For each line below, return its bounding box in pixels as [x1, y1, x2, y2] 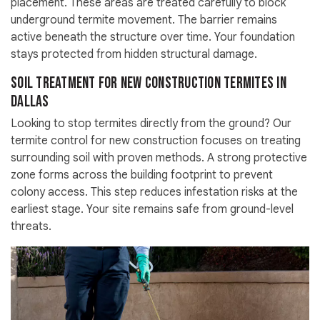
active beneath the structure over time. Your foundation [11, 30, 295, 45]
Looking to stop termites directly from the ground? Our [11, 116, 291, 131]
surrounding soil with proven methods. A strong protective [11, 151, 307, 166]
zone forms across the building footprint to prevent [11, 168, 273, 183]
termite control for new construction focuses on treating [11, 134, 301, 149]
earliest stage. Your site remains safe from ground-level [11, 202, 294, 217]
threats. [11, 219, 51, 234]
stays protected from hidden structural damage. [11, 47, 257, 62]
